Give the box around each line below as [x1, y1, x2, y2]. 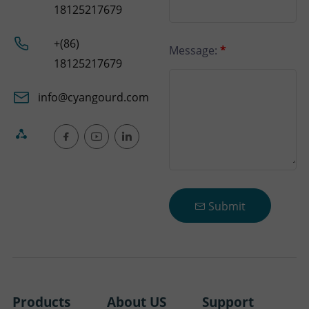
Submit [205, 199, 246, 215]
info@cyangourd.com [37, 90, 149, 106]
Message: [168, 43, 220, 59]
